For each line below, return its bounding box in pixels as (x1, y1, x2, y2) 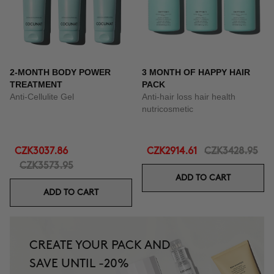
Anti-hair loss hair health (142, 92, 235, 102)
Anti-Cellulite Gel (10, 92, 74, 102)
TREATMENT (10, 80, 62, 89)
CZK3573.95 (20, 161, 73, 171)
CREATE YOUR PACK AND (29, 240, 170, 251)
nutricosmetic (142, 104, 193, 114)
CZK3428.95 (204, 147, 258, 156)
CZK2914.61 (147, 147, 197, 156)
